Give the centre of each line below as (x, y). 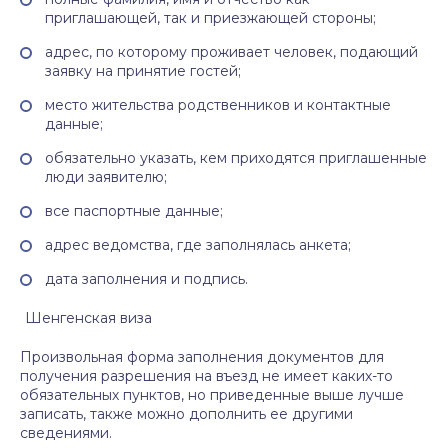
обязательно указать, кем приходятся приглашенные (236, 158)
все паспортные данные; (134, 211)
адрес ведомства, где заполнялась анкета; (198, 245)
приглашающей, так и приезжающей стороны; (210, 18)
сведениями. (66, 433)
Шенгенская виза (86, 318)
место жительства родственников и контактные (218, 105)
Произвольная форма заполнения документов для (202, 357)
